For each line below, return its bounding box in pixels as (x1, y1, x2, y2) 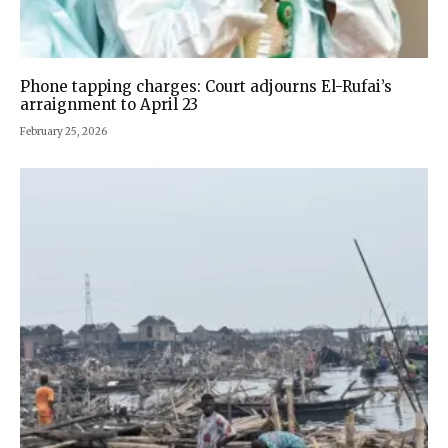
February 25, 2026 (20, 125, 107, 139)
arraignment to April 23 (20, 95, 198, 115)
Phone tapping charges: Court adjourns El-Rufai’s (20, 77, 392, 97)
